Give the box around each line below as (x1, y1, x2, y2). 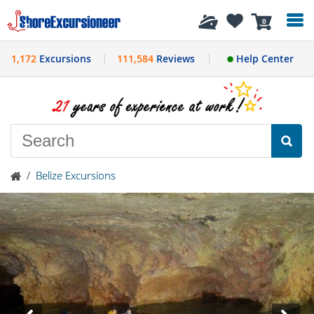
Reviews (153, 52, 195, 65)
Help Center (233, 52, 294, 65)
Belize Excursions (36, 168, 116, 182)
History (38, 13, 76, 28)
